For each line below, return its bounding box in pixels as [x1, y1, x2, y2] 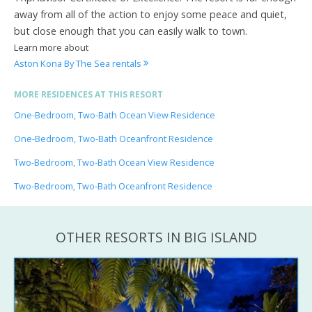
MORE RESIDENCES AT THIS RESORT [14, 88, 163, 100]
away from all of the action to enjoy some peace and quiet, [14, 7, 287, 21]
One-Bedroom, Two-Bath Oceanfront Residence [14, 132, 213, 145]
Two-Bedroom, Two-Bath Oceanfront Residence [14, 180, 212, 192]
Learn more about [14, 40, 88, 54]
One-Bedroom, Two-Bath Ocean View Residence [14, 109, 215, 121]
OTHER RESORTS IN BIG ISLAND [55, 227, 257, 247]
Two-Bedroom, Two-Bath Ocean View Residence [14, 156, 214, 169]
